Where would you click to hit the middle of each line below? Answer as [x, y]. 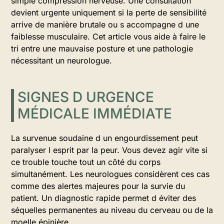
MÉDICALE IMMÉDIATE [95, 113]
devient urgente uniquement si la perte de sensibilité [109, 12]
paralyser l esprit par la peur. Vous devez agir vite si [109, 150]
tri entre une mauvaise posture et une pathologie [102, 48]
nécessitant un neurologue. [61, 60]
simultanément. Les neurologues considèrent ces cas [110, 174]
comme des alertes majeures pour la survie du [98, 186]
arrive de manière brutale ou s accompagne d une [105, 24]
